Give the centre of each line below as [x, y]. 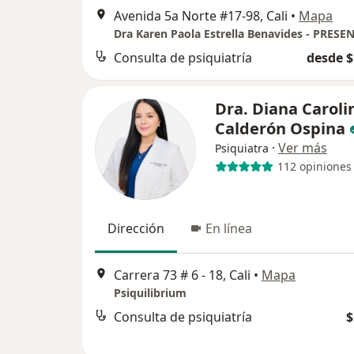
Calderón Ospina [280, 128]
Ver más [303, 147]
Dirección [136, 228]
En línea [229, 228]
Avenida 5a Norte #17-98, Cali [201, 15]
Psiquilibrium [150, 293]
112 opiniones [314, 167]
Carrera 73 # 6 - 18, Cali [182, 275]
